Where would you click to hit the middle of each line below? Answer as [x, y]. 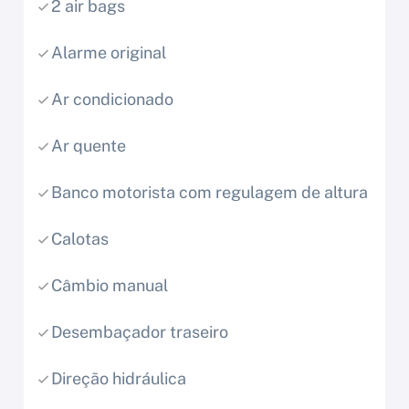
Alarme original [109, 53]
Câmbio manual [110, 286]
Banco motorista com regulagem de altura [210, 193]
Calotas [80, 239]
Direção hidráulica [119, 379]
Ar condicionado [112, 100]
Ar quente [89, 146]
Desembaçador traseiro [140, 332]
